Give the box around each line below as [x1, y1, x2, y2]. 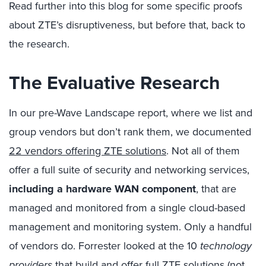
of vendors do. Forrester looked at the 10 [9, 238, 200, 253]
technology [200, 238, 252, 254]
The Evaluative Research [9, 68, 220, 96]
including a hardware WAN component [9, 181, 196, 197]
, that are [196, 181, 236, 196]
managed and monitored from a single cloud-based [9, 200, 245, 215]
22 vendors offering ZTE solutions [9, 143, 166, 158]
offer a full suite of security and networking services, [9, 162, 249, 177]
